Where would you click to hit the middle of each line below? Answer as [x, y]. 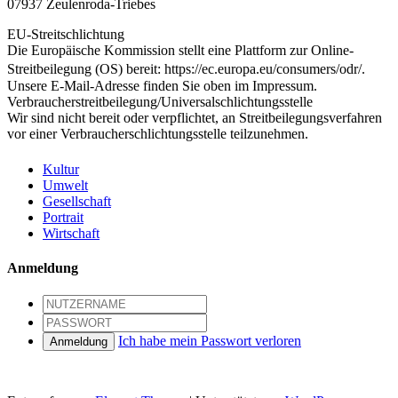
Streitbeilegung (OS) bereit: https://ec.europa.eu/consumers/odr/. [191, 69]
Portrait [63, 217]
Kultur [61, 169]
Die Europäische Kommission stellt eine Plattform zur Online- [180, 51]
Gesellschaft [77, 201]
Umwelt [65, 185]
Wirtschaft [71, 233]
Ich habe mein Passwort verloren [210, 341]
